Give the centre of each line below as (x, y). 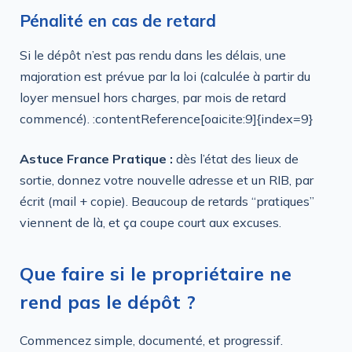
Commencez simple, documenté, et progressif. (151, 340)
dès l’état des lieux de (236, 159)
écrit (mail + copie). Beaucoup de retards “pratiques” (167, 202)
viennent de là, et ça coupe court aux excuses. (150, 223)
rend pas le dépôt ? (108, 301)
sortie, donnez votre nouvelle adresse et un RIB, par (167, 180)
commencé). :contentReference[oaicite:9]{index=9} (167, 118)
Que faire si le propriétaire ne (156, 273)
